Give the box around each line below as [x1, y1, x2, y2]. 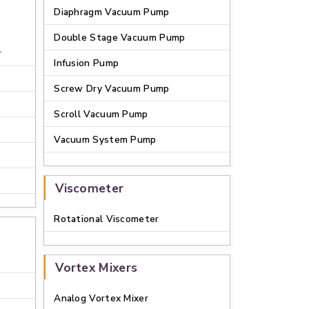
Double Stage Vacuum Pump [54, 31, 186, 44]
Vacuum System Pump [54, 133, 157, 146]
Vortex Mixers [55, 259, 138, 276]
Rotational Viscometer [54, 212, 159, 226]
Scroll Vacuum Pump [54, 108, 148, 121]
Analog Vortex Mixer [54, 292, 148, 305]
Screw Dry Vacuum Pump [54, 82, 170, 95]
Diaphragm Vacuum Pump [54, 6, 170, 19]
